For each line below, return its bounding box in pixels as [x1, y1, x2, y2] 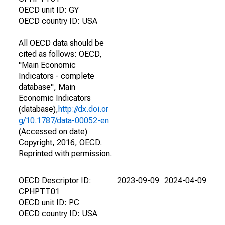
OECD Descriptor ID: [19, 176, 91, 185]
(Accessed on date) [19, 127, 87, 136]
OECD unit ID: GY [19, 5, 79, 15]
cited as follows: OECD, [19, 49, 102, 59]
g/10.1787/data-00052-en [19, 116, 109, 125]
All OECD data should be [19, 38, 104, 48]
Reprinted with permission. [19, 149, 112, 158]
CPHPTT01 [19, 187, 60, 196]
